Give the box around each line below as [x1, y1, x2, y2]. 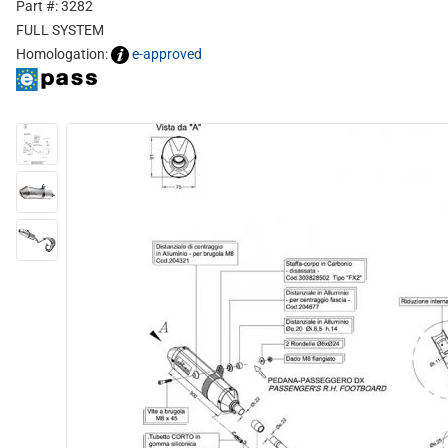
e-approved [132, 46, 202, 62]
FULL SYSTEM [16, 22, 104, 38]
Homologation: [16, 46, 111, 62]
